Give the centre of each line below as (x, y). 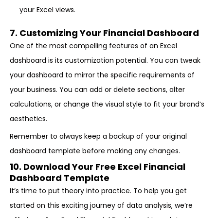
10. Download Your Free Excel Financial (98, 167)
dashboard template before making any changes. (95, 151)
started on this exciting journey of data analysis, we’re (101, 205)
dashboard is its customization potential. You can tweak (105, 60)
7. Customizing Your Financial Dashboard (104, 33)
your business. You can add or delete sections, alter (97, 90)
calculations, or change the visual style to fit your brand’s (107, 104)
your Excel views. (47, 10)
